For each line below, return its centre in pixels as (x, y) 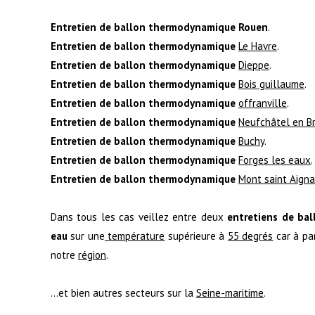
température (135, 236)
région (92, 255)
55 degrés (250, 236)
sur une (86, 236)
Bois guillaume (271, 84)
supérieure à (196, 236)
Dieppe (254, 65)
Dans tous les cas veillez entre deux (139, 217)
